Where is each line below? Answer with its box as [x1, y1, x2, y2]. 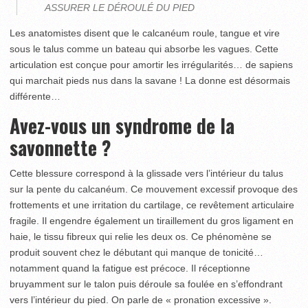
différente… [10, 91, 60, 102]
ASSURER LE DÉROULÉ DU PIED [45, 2, 195, 13]
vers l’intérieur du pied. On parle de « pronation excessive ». [10, 294, 272, 305]
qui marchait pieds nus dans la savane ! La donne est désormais [10, 75, 290, 86]
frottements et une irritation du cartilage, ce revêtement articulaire [10, 199, 294, 210]
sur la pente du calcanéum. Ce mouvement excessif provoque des [10, 184, 298, 195]
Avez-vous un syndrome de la [10, 111, 234, 140]
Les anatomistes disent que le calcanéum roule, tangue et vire [10, 27, 280, 38]
